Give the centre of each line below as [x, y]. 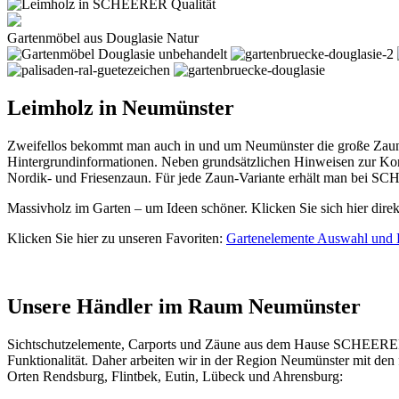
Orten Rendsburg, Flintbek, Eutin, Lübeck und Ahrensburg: [175, 376]
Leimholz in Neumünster [121, 107]
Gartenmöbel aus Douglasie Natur [103, 38]
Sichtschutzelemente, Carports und [106, 344]
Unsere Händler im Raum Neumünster [184, 306]
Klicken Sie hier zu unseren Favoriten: [117, 238]
